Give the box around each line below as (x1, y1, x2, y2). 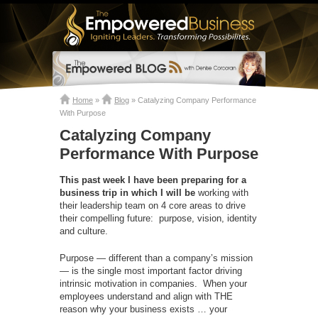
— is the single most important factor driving (60, 265, 242, 276)
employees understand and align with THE (60, 290, 233, 302)
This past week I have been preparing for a (60, 174, 246, 185)
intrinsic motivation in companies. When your (60, 278, 247, 289)
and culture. (60, 225, 108, 236)
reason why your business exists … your (60, 303, 227, 314)
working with (195, 187, 248, 198)
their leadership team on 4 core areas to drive (60, 199, 246, 211)
